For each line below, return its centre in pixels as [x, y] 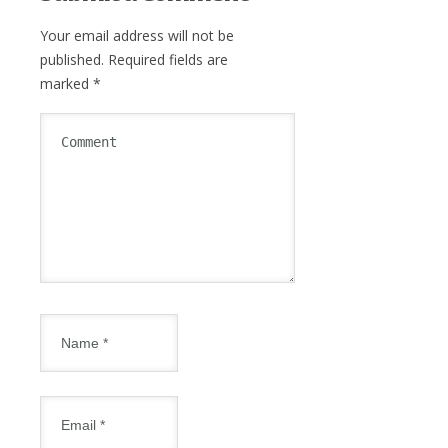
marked [66, 83]
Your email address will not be [137, 35]
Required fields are [166, 59]
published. [72, 59]
